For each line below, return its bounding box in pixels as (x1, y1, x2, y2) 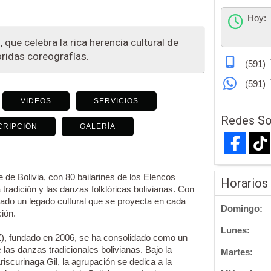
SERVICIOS (93, 97, 139, 106)
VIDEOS (20, 97, 51, 106)
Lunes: (221, 225, 250, 236)
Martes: (221, 247, 253, 258)
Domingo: (221, 203, 263, 214)
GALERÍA (79, 122, 116, 131)
